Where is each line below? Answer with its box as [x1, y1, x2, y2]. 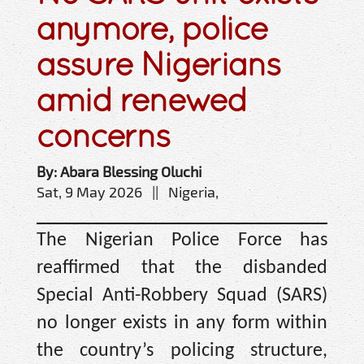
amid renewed [37, 80, 246, 119]
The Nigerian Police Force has [37, 230, 327, 250]
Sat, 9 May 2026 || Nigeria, [37, 182, 219, 201]
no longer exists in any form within [37, 313, 327, 333]
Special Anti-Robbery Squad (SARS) [37, 285, 327, 305]
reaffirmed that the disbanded [37, 258, 327, 278]
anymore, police [37, 8, 267, 47]
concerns [37, 115, 170, 154]
